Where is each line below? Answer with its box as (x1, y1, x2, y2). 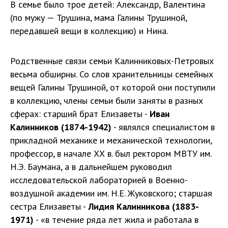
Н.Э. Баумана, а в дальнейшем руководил (10, 161, 172, 173)
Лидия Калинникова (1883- (88, 201, 199, 213)
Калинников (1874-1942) (10, 121, 111, 133)
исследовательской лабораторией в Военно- (10, 174, 188, 186)
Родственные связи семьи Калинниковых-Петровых (10, 55, 214, 67)
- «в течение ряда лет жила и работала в (34, 214, 198, 226)
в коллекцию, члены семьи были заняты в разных (10, 95, 203, 107)
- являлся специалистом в (111, 121, 215, 133)
